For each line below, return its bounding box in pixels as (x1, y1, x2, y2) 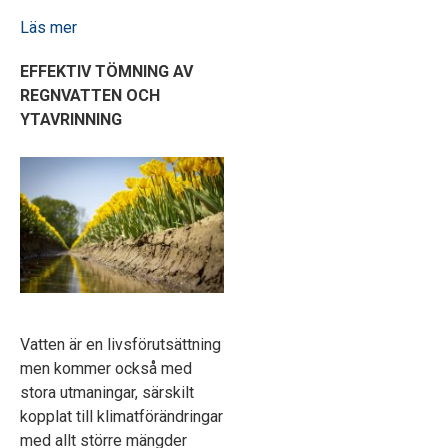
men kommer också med (20, 358, 192, 378)
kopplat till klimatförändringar (20, 406, 223, 426)
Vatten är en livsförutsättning (20, 334, 221, 354)
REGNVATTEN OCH (20, 86, 160, 106)
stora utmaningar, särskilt (20, 382, 194, 402)
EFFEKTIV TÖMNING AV (20, 62, 193, 82)
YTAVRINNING (20, 110, 122, 130)
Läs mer (20, 18, 77, 38)
